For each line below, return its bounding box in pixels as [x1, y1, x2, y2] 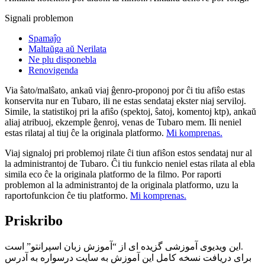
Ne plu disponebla [28, 54, 96, 64]
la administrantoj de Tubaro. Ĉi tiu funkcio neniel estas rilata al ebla [5, 158, 255, 169]
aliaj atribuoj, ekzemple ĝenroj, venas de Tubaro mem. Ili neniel [5, 117, 241, 127]
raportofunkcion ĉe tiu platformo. [5, 190, 130, 201]
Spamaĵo [28, 33, 61, 43]
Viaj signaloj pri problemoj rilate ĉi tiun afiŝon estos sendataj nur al [5, 147, 252, 158]
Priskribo [5, 212, 63, 228]
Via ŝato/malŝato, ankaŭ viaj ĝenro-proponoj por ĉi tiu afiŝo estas [5, 85, 245, 95]
